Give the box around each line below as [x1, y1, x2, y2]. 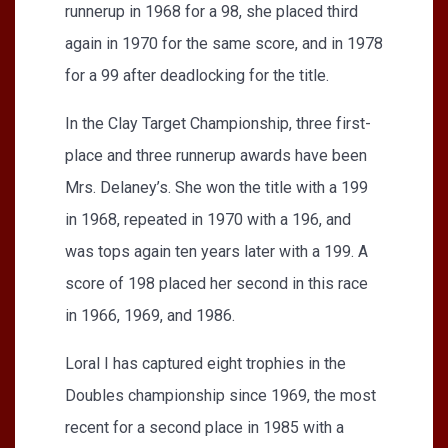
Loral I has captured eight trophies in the [65, 353, 346, 373]
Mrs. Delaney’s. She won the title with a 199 [65, 177, 368, 197]
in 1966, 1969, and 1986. [65, 305, 235, 325]
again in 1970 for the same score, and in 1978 [65, 33, 383, 53]
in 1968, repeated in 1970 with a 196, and [65, 209, 351, 229]
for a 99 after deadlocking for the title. [65, 65, 329, 85]
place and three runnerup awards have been [65, 145, 367, 165]
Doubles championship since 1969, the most [65, 385, 376, 405]
